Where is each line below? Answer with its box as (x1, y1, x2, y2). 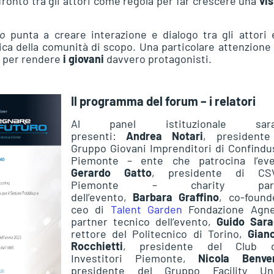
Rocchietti (71, 239, 123, 253)
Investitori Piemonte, (71, 251, 199, 265)
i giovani (63, 51, 104, 65)
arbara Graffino (139, 190, 220, 204)
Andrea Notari (126, 129, 204, 143)
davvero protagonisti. (104, 51, 212, 65)
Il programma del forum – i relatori (71, 94, 256, 109)
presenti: (71, 129, 127, 143)
